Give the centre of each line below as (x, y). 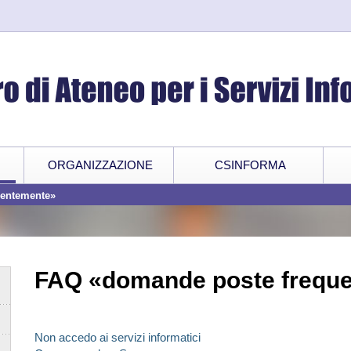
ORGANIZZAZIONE (100, 165)
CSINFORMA (250, 165)
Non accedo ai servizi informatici (118, 337)
